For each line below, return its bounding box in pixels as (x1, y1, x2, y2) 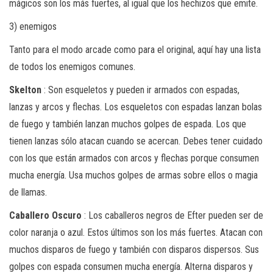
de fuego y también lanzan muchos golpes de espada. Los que (9, 118, 246, 130)
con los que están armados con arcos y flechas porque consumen (9, 152, 259, 164)
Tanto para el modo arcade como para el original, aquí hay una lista (9, 43, 261, 55)
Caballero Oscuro (9, 209, 82, 221)
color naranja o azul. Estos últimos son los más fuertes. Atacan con (9, 226, 263, 238)
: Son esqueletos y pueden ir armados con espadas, (41, 83, 239, 96)
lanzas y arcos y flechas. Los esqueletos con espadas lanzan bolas (9, 101, 262, 113)
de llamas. (9, 186, 47, 198)
